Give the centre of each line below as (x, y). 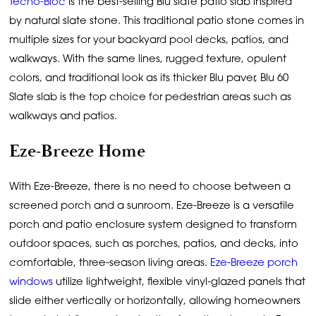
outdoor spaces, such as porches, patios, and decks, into (154, 244)
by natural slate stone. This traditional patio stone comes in (157, 22)
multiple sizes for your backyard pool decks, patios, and (149, 41)
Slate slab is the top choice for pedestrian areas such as (151, 98)
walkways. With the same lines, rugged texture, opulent (148, 60)
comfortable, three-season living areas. (110, 263)
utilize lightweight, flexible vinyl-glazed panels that (180, 282)
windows (31, 282)
